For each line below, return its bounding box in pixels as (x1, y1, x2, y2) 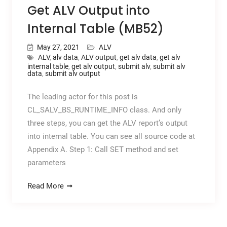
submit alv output (45, 69, 100, 78)
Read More (27, 181, 64, 191)
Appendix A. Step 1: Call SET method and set (27, 144, 178, 154)
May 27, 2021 (36, 43, 80, 51)
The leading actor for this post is (27, 92, 138, 101)
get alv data (119, 53, 157, 61)
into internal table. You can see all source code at (27, 131, 195, 141)
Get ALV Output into (27, 2, 150, 19)
